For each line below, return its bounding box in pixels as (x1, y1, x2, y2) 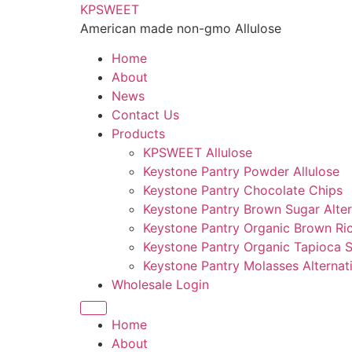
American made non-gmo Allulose (80, 20, 281, 36)
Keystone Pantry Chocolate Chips (143, 182, 343, 199)
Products (112, 126, 165, 142)
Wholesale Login (112, 277, 209, 293)
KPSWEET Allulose (143, 145, 252, 161)
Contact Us (112, 107, 179, 123)
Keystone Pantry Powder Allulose (143, 163, 339, 180)
